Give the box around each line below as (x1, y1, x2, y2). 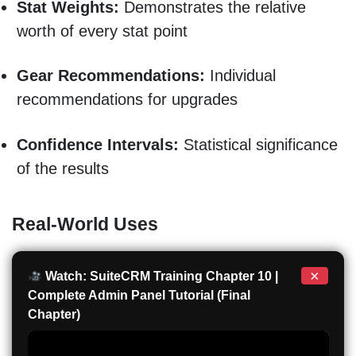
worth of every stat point (16, 21, 192, 40)
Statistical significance (178, 135, 338, 153)
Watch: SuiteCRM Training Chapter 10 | (41, 269, 278, 284)
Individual (209, 67, 276, 85)
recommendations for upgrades (16, 91, 247, 109)
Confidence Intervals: (16, 135, 179, 153)
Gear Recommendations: (16, 67, 210, 85)
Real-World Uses (11, 214, 158, 235)
